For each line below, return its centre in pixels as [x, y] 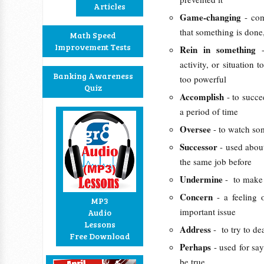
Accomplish [203, 97]
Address [197, 229]
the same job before [216, 161]
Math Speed [93, 35]
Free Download [100, 236]
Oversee [197, 129]
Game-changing [212, 17]
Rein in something [221, 49]
